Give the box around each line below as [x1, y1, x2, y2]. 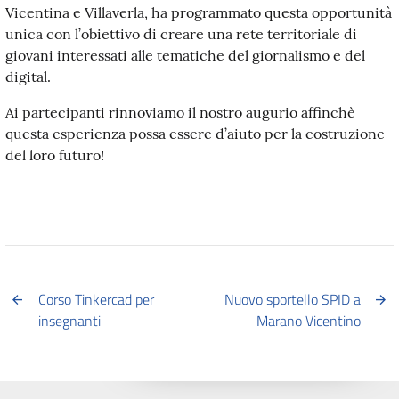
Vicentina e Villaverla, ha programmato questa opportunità [5, 3, 392, 21]
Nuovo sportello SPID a [224, 288, 361, 310]
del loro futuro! [5, 145, 104, 164]
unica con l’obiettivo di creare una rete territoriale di [5, 24, 357, 43]
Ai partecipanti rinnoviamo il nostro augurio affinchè [5, 102, 355, 121]
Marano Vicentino [256, 309, 361, 331]
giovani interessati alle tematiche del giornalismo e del [5, 45, 365, 64]
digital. [5, 67, 51, 85]
